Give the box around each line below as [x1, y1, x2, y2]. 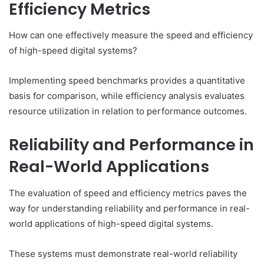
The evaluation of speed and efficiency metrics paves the [9, 187, 247, 199]
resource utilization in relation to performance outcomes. [9, 105, 247, 117]
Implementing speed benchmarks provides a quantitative [9, 75, 245, 87]
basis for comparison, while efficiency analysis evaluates [9, 90, 245, 102]
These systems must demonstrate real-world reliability [9, 247, 237, 259]
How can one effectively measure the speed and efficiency [9, 29, 253, 41]
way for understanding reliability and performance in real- [9, 202, 250, 214]
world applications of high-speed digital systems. [9, 217, 213, 229]
